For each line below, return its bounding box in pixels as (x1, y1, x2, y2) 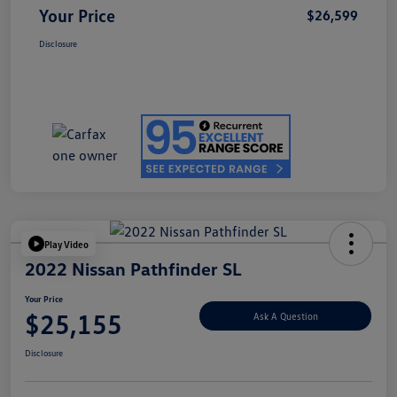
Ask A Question (253, 309, 318, 322)
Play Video (44, 237, 89, 250)
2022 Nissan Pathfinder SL (25, 258, 242, 280)
